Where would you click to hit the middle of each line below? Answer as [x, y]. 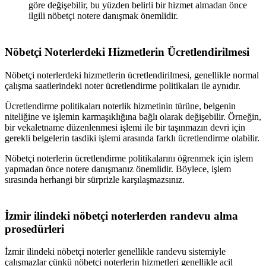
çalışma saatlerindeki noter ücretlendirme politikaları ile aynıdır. [123, 85]
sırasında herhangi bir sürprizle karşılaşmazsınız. [95, 179]
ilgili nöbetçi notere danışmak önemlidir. [103, 16]
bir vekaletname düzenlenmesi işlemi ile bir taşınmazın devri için [125, 127]
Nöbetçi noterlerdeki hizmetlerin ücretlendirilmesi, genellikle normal [132, 75]
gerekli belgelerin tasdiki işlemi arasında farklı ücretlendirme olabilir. [132, 138]
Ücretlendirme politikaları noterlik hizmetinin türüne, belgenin [120, 106]
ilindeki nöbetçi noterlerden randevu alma [134, 216]
